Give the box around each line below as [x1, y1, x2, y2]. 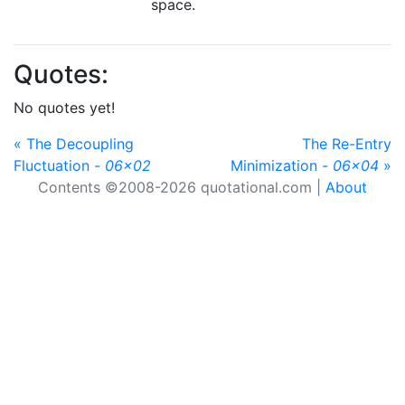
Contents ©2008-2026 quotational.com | [38, 178, 325, 196]
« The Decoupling [14, 135, 134, 153]
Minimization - [231, 156, 333, 174]
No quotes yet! [14, 99, 115, 117]
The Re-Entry [302, 135, 391, 153]
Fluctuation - [14, 156, 105, 174]
